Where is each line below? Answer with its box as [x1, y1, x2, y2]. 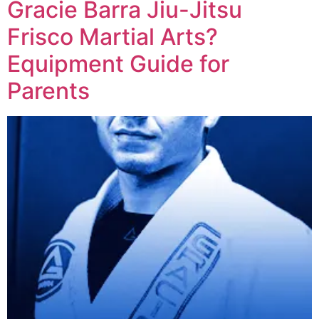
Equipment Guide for [7, 50, 229, 78]
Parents [7, 77, 90, 105]
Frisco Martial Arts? [7, 23, 218, 51]
